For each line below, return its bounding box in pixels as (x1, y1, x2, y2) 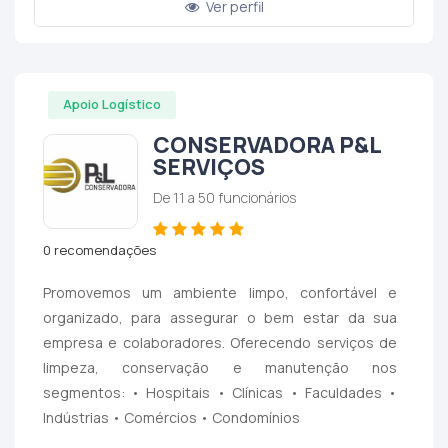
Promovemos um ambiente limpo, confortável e (42, 282, 398, 302)
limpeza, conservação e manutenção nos (42, 357, 398, 377)
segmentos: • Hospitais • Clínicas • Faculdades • (42, 382, 398, 402)
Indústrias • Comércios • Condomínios (42, 407, 300, 427)
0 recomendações (42, 240, 156, 259)
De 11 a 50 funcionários (152, 187, 296, 207)
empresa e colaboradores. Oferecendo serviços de (42, 332, 398, 352)
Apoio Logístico (62, 95, 161, 114)
